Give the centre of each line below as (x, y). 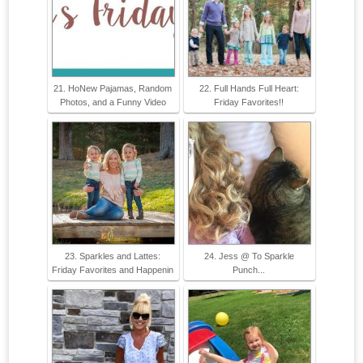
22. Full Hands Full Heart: (249, 89)
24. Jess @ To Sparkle (249, 256)
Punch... (249, 270)
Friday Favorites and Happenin (113, 270)
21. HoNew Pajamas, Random (113, 89)
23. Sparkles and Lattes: (113, 256)
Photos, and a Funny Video (113, 102)
